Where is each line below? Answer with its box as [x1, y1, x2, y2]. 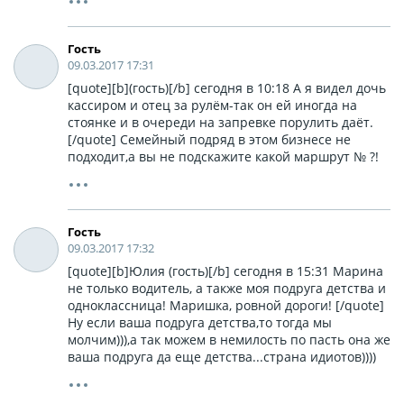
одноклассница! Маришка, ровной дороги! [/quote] [68, 296, 384, 314]
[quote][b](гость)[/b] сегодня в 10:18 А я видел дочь [68, 78, 386, 96]
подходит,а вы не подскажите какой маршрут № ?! [68, 147, 379, 165]
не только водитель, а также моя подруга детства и [68, 279, 386, 297]
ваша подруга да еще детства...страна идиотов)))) [68, 347, 376, 365]
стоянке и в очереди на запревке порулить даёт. [68, 113, 373, 131]
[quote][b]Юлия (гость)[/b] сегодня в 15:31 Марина [68, 262, 383, 280]
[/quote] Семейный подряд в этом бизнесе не [68, 130, 351, 148]
